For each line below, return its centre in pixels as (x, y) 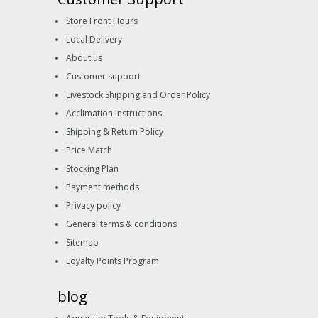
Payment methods (103, 187)
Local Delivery (94, 39)
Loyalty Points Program (113, 261)
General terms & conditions (121, 224)
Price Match (89, 150)
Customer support (103, 76)
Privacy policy (93, 205)
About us (84, 57)
